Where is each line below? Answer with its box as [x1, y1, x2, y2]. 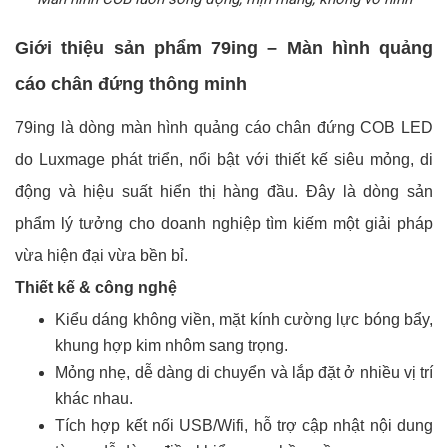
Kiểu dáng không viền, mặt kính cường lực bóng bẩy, [55, 311, 433, 329]
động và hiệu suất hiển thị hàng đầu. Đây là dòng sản [15, 183, 433, 201]
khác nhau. [55, 390, 133, 409]
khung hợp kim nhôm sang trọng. [55, 337, 288, 356]
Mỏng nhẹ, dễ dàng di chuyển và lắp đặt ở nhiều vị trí [55, 364, 433, 382]
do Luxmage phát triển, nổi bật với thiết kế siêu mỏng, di [15, 151, 433, 169]
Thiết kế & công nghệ [15, 279, 177, 297]
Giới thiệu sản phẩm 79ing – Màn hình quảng [15, 38, 433, 59]
